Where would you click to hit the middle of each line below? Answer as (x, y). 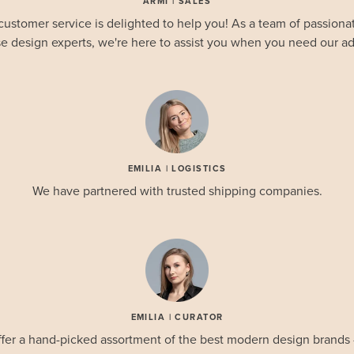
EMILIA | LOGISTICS (177, 169)
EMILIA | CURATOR (177, 318)
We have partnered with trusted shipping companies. (177, 192)
